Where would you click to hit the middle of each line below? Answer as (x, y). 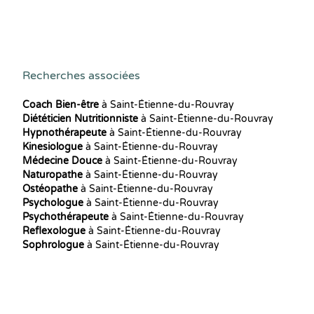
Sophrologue (53, 245)
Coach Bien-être (61, 105)
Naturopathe (53, 175)
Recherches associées (81, 76)
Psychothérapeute (66, 217)
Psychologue (53, 203)
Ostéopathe (50, 189)
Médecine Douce (62, 161)
